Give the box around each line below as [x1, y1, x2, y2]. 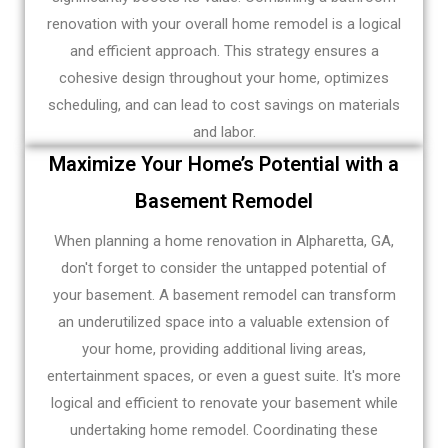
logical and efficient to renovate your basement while [50, 394, 398, 413]
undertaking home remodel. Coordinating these [70, 421, 378, 440]
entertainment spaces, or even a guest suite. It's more [47, 367, 401, 386]
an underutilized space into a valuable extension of [58, 313, 390, 332]
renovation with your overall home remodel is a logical [47, 15, 401, 34]
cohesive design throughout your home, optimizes [59, 69, 389, 88]
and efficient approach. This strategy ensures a [69, 42, 379, 61]
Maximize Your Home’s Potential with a [49, 152, 399, 177]
